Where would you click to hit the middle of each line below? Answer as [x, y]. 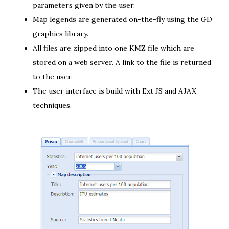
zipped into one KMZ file [116, 48]
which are [176, 48]
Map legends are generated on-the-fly [100, 19]
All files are [53, 48]
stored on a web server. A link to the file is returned [122, 62]
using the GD [189, 19]
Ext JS [152, 91]
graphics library [60, 34]
